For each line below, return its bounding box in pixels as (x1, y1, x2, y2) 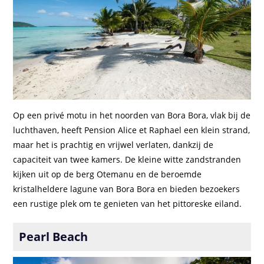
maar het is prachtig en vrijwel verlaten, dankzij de (13, 139, 214, 151)
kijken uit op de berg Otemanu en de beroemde (13, 169, 202, 180)
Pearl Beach (19, 229, 88, 245)
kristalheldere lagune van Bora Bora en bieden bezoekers (13, 183, 240, 195)
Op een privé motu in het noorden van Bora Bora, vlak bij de (13, 110, 251, 121)
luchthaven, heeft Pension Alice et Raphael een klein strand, (13, 124, 250, 136)
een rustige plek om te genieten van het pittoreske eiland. (13, 198, 242, 210)
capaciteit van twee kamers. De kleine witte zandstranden (13, 154, 242, 166)
